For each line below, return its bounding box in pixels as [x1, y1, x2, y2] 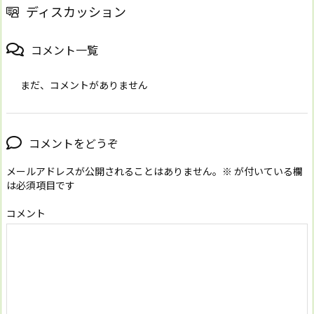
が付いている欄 [232, 163, 303, 178]
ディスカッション [26, 1, 126, 20]
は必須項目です [6, 177, 75, 192]
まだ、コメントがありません [20, 77, 148, 92]
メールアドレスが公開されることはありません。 [6, 163, 222, 178]
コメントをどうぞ [29, 134, 118, 151]
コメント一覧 [31, 41, 98, 58]
